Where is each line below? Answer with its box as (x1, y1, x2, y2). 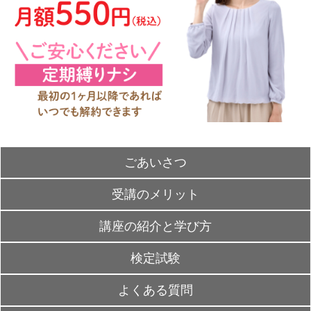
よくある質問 (118, 283, 193, 297)
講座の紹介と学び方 (99, 219, 212, 233)
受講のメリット (112, 187, 199, 201)
